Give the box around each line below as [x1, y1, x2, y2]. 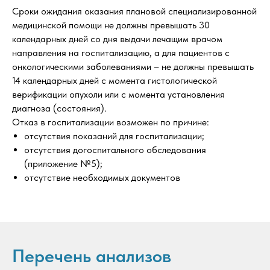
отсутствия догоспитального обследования [24, 144, 206, 155]
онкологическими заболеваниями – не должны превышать [12, 61, 254, 72]
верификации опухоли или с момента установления [12, 89, 225, 100]
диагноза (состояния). [12, 102, 107, 114]
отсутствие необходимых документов [24, 172, 180, 183]
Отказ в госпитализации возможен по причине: [12, 116, 209, 128]
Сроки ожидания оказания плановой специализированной [12, 5, 257, 17]
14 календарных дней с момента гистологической [12, 75, 217, 86]
